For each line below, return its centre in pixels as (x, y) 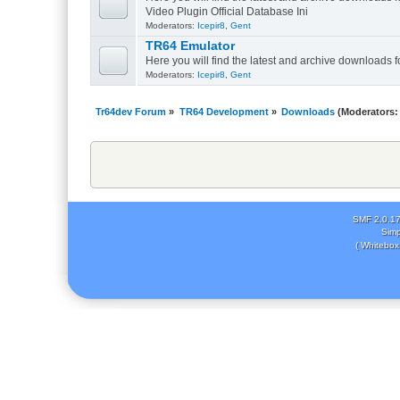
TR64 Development (224, 112)
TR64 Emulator (190, 46)
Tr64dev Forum (131, 112)
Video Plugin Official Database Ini (226, 12)
